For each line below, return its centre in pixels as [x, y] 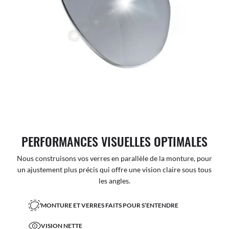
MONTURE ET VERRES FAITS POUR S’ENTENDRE [110, 205]
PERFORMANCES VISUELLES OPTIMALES [114, 141]
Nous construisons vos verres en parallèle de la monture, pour [114, 158]
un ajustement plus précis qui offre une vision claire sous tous [114, 170]
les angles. [114, 181]
